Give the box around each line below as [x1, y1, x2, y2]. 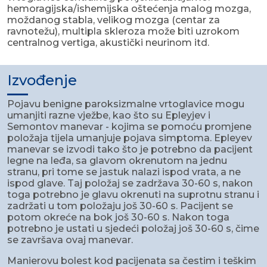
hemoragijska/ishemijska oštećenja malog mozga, [7, 3, 251, 15]
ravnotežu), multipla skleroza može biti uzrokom [7, 26, 240, 38]
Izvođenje [7, 72, 77, 89]
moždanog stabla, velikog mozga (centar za [7, 14, 220, 26]
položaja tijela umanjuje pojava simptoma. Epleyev [7, 132, 252, 144]
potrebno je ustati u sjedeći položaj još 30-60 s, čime [7, 223, 259, 235]
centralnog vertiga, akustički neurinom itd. [7, 37, 212, 49]
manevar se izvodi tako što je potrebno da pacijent [7, 144, 253, 156]
